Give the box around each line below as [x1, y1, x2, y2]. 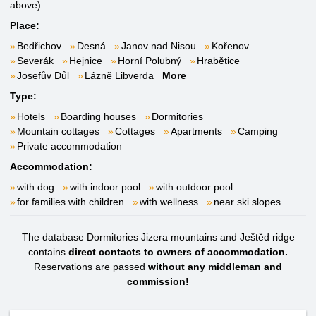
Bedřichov [17, 40, 61, 51]
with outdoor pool [156, 181, 233, 193]
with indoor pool [70, 181, 140, 193]
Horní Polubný [118, 55, 181, 66]
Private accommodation [17, 140, 122, 152]
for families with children [17, 196, 124, 207]
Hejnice [69, 55, 102, 66]
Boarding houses [61, 111, 136, 122]
